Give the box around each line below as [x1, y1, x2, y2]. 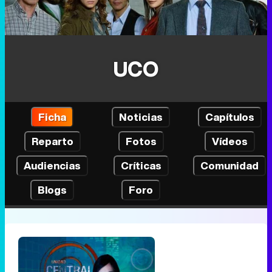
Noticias [119, 109, 163, 124]
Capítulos [205, 109, 254, 124]
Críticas [120, 157, 161, 173]
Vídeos [211, 133, 248, 149]
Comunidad [200, 157, 259, 173]
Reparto [31, 133, 73, 149]
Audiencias [24, 157, 81, 173]
